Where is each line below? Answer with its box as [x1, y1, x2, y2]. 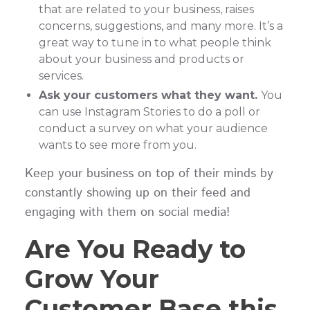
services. [38, 69, 89, 82]
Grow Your [24, 263, 159, 294]
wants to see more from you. [38, 138, 202, 152]
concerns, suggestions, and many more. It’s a [38, 19, 283, 33]
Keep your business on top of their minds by [24, 164, 273, 183]
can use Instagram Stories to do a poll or [38, 105, 260, 119]
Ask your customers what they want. [38, 89, 261, 102]
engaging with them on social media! [24, 203, 230, 221]
